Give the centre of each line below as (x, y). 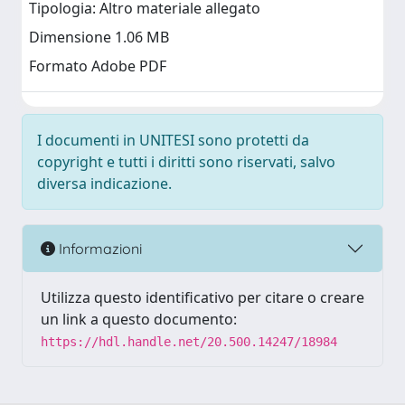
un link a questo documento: (139, 319)
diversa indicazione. (104, 184)
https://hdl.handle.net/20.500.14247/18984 (189, 342)
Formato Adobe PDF (98, 66)
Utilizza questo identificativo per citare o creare (202, 297)
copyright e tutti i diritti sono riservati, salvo (186, 162)
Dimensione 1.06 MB (99, 38)
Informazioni (99, 248)
